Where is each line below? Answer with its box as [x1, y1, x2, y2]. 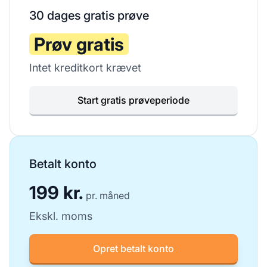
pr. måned [86, 190, 130, 201]
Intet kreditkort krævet [29, 61, 141, 74]
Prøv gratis [34, 33, 124, 55]
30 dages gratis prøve [29, 8, 149, 23]
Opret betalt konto [93, 243, 174, 254]
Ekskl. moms [29, 210, 92, 222]
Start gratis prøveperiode [77, 94, 190, 106]
